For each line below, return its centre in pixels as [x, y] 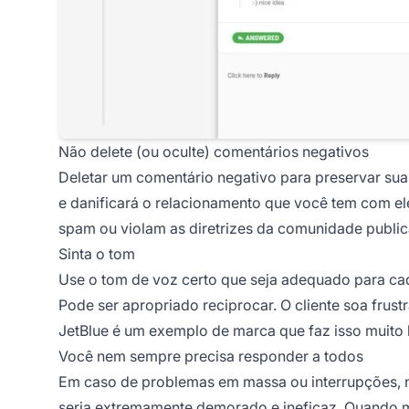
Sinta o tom [97, 253]
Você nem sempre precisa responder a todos [211, 356]
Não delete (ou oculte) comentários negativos [214, 151]
